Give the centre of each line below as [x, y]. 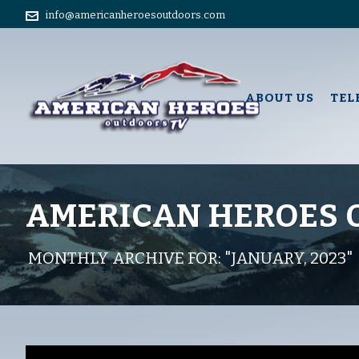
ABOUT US [280, 98]
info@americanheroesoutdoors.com [135, 15]
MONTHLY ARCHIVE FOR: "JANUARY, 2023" [190, 258]
